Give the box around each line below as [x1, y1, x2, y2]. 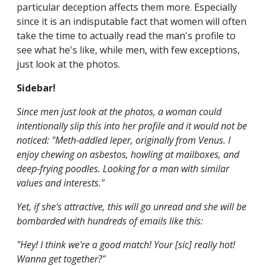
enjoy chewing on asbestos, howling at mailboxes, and [17, 148, 239, 161]
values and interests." [17, 176, 104, 190]
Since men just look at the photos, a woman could [17, 105, 221, 119]
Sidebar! [17, 81, 56, 95]
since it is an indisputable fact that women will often [17, 15, 246, 28]
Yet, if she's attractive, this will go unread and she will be [17, 200, 246, 214]
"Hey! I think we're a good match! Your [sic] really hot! [17, 238, 235, 252]
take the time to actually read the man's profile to [17, 29, 236, 43]
